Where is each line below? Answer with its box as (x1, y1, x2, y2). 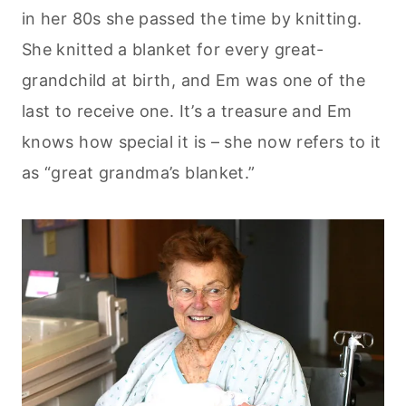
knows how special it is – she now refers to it (22, 131, 382, 151)
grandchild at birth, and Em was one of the (22, 70, 366, 90)
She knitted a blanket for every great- (22, 39, 324, 59)
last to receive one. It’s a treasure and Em (22, 101, 353, 121)
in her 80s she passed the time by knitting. (22, 8, 362, 28)
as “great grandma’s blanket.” (22, 162, 256, 182)
